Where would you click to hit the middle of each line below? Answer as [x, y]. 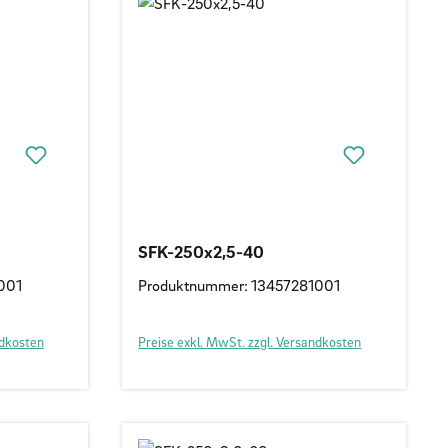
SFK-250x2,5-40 [201, 251]
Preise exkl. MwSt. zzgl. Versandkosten [250, 341]
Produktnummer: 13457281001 [239, 284]
